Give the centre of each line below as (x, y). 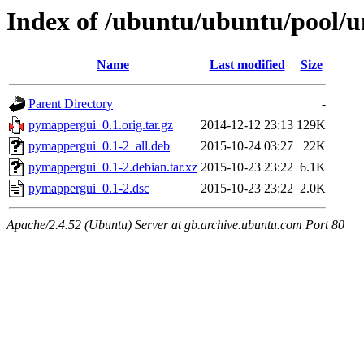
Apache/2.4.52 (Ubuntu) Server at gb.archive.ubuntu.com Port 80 (175, 225)
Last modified (247, 65)
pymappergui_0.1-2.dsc (89, 188)
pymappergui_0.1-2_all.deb (99, 146)
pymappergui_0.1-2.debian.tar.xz (113, 167)
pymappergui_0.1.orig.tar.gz (101, 125)
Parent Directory (71, 104)
